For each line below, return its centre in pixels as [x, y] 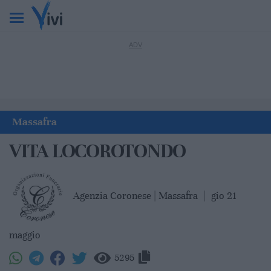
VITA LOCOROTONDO [97, 151]
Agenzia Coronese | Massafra [137, 196]
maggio [25, 235]
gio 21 [224, 196]
